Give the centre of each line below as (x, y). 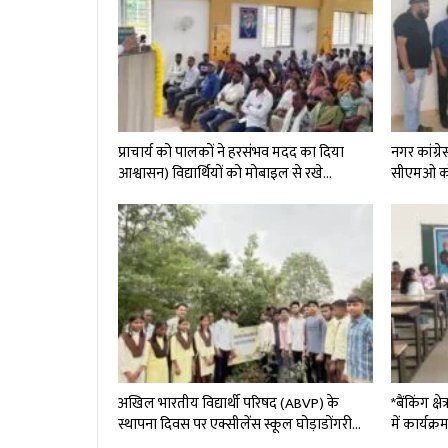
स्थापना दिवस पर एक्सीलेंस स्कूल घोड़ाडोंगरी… (239, 424)
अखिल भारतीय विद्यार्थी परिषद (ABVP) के (228, 403)
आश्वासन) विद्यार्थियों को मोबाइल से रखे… (225, 174)
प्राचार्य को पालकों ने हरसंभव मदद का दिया (231, 153)
